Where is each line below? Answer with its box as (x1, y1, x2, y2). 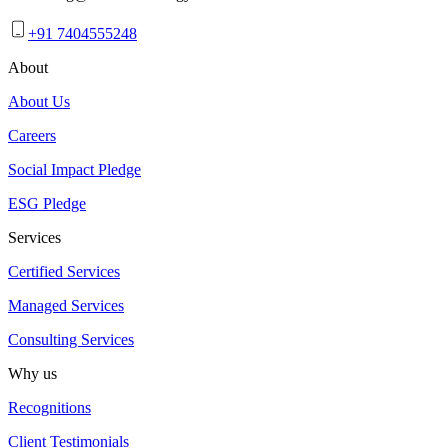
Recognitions (8, 398, 91, 416)
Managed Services (8, 296, 124, 314)
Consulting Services (8, 330, 134, 348)
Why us (8, 364, 57, 382)
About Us (8, 92, 70, 110)
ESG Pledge (8, 194, 86, 212)
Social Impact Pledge (8, 160, 141, 178)
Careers (8, 126, 56, 144)
